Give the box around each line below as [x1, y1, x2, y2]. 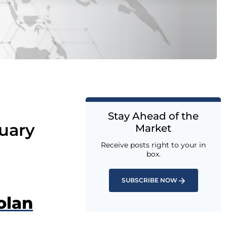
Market [135, 122, 171, 134]
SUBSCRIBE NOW [122, 176, 177, 184]
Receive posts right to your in [101, 140, 206, 149]
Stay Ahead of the [108, 110, 199, 122]
